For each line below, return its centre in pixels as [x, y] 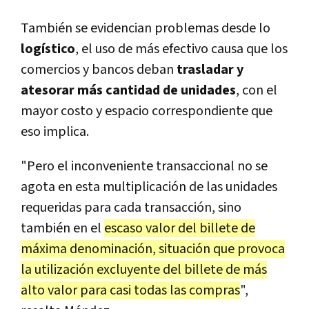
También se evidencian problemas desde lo [146, 29]
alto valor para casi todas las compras [130, 291]
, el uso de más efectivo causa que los [181, 49]
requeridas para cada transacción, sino [131, 208]
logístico [48, 49]
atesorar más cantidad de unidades [128, 91]
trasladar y [210, 70]
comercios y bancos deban [99, 70]
